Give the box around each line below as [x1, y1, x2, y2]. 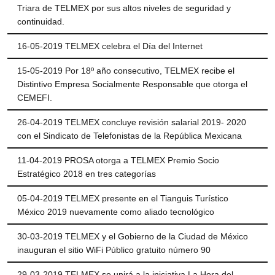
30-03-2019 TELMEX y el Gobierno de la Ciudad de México [17, 231, 248, 242]
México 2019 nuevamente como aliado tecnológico [17, 207, 214, 217]
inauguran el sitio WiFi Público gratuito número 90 [17, 245, 211, 255]
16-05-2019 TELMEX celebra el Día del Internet [17, 41, 203, 52]
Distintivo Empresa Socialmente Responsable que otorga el [17, 79, 247, 90]
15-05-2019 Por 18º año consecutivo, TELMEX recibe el [17, 66, 234, 76]
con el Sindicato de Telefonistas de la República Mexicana [17, 131, 242, 141]
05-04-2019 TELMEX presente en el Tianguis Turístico [17, 193, 228, 204]
